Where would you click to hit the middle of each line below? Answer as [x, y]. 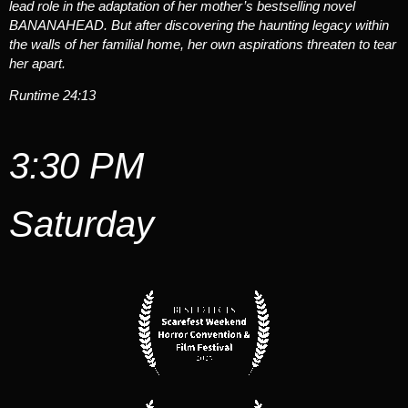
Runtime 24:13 [52, 96]
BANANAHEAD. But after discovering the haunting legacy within [199, 25]
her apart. [37, 63]
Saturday [82, 224]
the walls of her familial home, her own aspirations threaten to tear [203, 44]
